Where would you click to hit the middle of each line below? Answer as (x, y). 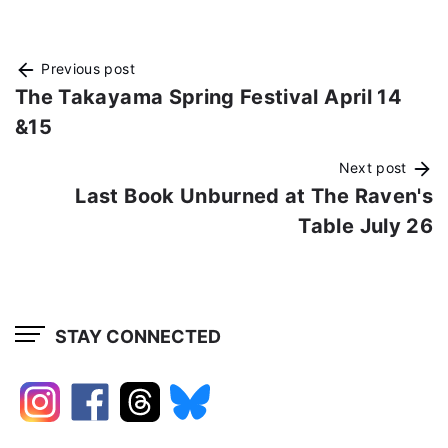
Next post (374, 168)
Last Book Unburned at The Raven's (254, 196)
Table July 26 (365, 226)
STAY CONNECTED (138, 336)
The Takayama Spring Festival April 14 (208, 97)
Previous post (86, 69)
